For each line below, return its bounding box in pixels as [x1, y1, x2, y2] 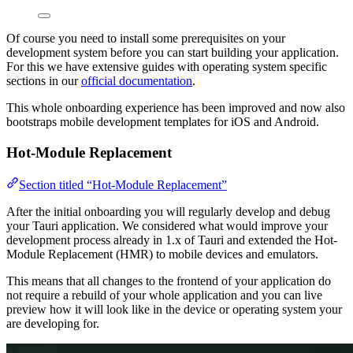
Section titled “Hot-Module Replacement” [19, 177, 227, 191]
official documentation [81, 74, 192, 88]
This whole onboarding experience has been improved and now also [6, 101, 345, 115]
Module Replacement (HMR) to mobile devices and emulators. [6, 247, 318, 261]
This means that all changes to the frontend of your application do [6, 273, 331, 288]
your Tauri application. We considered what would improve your [6, 218, 328, 232]
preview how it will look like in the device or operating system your [6, 302, 342, 316]
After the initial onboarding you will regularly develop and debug [6, 204, 330, 218]
